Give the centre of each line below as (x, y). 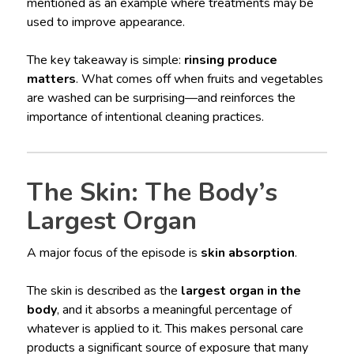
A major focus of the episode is (113, 253)
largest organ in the (241, 291)
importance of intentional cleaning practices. (145, 117)
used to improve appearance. (105, 23)
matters (51, 79)
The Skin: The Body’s (152, 193)
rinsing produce (230, 60)
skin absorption (247, 253)
